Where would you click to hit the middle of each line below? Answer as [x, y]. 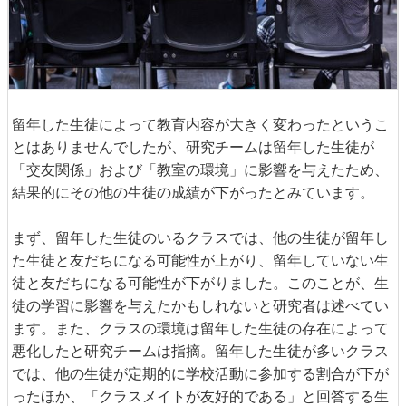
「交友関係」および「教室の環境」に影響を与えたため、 [200, 169]
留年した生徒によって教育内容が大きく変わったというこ [200, 124]
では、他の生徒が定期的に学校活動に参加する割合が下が [200, 373]
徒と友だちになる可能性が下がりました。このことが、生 [200, 282]
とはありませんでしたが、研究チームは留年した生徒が [193, 146]
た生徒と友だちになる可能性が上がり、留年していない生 [200, 260]
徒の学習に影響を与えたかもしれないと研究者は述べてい [200, 305]
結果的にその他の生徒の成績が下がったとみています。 [193, 192]
